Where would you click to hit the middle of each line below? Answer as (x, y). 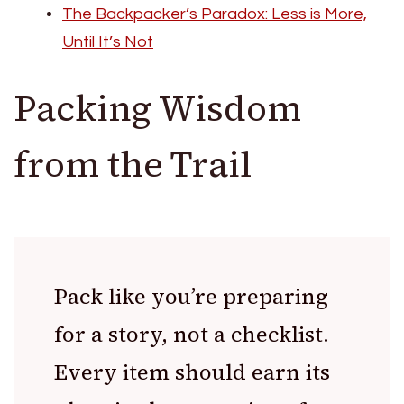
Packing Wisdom (157, 108)
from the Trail (133, 164)
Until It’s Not (108, 41)
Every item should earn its (192, 372)
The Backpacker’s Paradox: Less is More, (215, 14)
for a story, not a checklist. (192, 334)
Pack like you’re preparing (191, 296)
